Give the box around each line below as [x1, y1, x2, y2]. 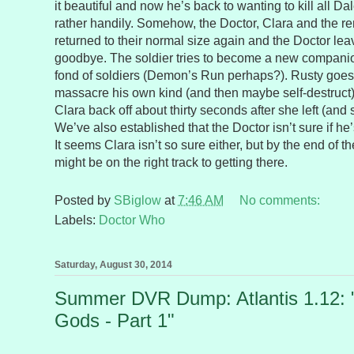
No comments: [239, 194, 323, 208]
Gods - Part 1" [55, 310, 175, 332]
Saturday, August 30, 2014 [55, 259, 172, 271]
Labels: [55, 213, 99, 228]
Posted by [55, 194, 114, 208]
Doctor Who [99, 213, 165, 228]
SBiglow [114, 194, 161, 208]
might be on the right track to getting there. [55, 156, 288, 170]
